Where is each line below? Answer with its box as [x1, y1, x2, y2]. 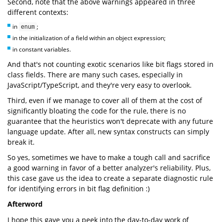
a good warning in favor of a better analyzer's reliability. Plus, [7, 163, 211, 172]
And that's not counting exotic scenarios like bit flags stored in [7, 59, 214, 69]
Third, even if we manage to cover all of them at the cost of [7, 95, 202, 105]
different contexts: [7, 7, 68, 17]
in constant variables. [12, 45, 71, 54]
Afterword [7, 199, 43, 209]
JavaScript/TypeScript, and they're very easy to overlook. [7, 80, 192, 90]
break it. [7, 137, 35, 147]
